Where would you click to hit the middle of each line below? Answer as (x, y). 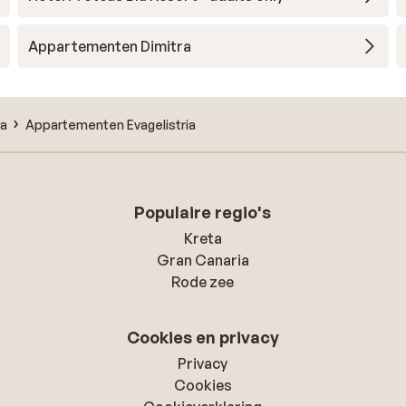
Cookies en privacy (203, 337)
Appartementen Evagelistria (111, 124)
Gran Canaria (203, 260)
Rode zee (203, 282)
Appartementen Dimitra (109, 46)
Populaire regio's (203, 212)
